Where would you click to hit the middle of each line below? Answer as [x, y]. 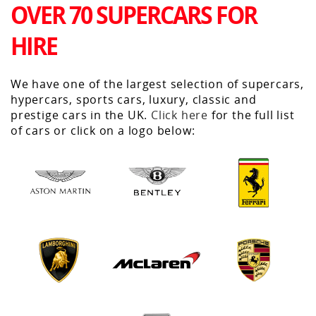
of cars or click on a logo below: [103, 130]
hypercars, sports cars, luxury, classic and [134, 99]
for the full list [251, 115]
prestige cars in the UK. [81, 115]
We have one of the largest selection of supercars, [157, 84]
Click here [180, 115]
